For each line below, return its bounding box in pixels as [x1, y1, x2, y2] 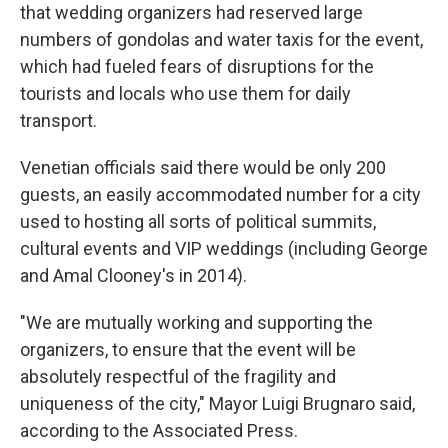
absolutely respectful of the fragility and [20, 366, 336, 387]
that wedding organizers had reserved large [20, 2, 363, 23]
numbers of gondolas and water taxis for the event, [20, 29, 423, 50]
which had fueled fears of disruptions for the [20, 56, 374, 77]
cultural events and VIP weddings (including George [20, 238, 428, 259]
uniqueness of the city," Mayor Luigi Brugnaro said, [20, 393, 415, 414]
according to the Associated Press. [20, 420, 298, 441]
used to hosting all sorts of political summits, [20, 211, 376, 232]
